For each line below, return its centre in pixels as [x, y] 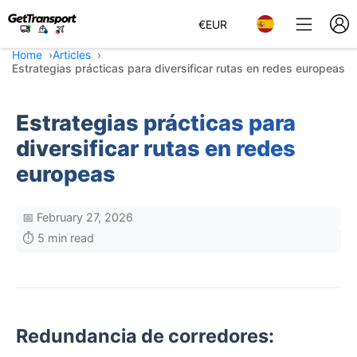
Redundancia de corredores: [145, 336]
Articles [72, 55]
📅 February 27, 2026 [78, 217]
